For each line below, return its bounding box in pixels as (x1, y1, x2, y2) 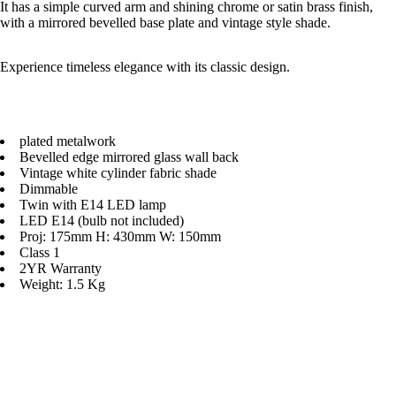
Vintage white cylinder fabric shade (19, 164, 217, 180)
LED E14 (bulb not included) (19, 212, 184, 228)
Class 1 (19, 244, 60, 260)
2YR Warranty (19, 260, 102, 276)
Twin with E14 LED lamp (19, 196, 166, 212)
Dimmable (19, 180, 78, 196)
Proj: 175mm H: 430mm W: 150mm (19, 228, 221, 244)
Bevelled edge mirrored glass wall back (19, 148, 239, 164)
